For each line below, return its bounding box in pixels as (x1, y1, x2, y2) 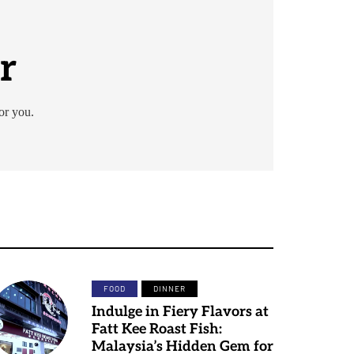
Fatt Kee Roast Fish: (92, 321, 222, 337)
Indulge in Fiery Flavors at (92, 303, 269, 320)
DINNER (153, 284, 186, 293)
